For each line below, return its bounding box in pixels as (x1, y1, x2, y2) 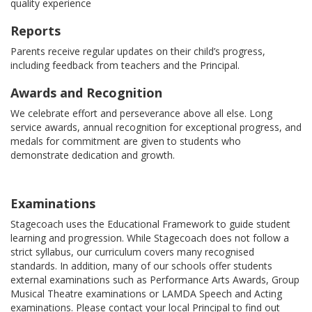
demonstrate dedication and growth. (10, 148, 175, 162)
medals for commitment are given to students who (10, 134, 241, 148)
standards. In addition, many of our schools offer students (10, 259, 272, 273)
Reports (10, 22, 61, 40)
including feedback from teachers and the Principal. (10, 58, 240, 72)
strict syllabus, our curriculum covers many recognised (10, 245, 254, 259)
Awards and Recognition (10, 84, 162, 102)
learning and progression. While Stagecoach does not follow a (10, 231, 289, 245)
